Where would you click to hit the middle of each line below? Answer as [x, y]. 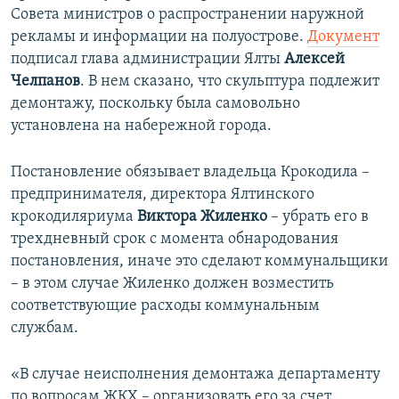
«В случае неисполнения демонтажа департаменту [195, 375]
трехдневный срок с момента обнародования [175, 240]
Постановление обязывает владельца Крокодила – [190, 173]
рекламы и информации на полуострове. [159, 37]
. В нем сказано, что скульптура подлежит [230, 82]
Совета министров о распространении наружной [187, 15]
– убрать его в [318, 217]
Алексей [314, 60]
